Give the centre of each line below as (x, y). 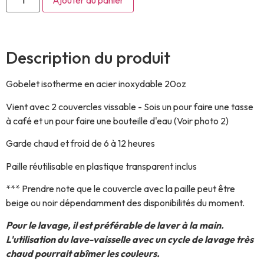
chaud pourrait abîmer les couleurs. (84, 254)
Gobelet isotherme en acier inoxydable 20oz (96, 84)
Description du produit (88, 58)
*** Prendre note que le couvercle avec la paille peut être (121, 188)
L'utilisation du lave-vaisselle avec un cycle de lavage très (130, 240)
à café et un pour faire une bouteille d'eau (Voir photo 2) (117, 121)
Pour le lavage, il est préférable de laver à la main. (116, 225)
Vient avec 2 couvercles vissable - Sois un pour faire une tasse (130, 106)
